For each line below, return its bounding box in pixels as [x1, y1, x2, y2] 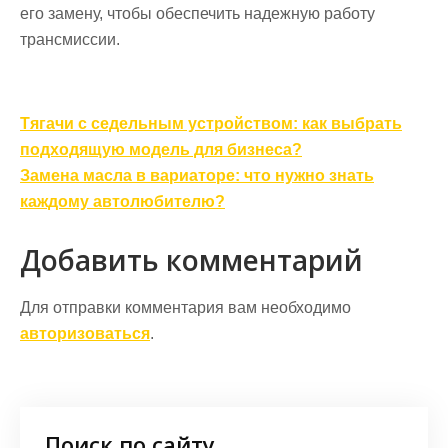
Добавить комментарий [20, 241, 363, 279]
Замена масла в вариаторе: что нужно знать [20, 167, 374, 184]
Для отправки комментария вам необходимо [20, 299, 351, 316]
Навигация [19, 106, 176, 144]
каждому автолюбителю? [20, 193, 225, 210]
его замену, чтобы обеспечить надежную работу [20, 5, 375, 22]
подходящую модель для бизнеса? [20, 141, 302, 158]
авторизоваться [20, 325, 150, 342]
